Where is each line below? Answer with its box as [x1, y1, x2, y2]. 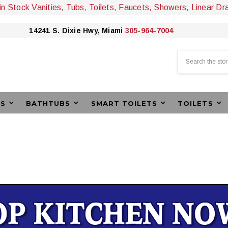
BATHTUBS [25, 99, 71, 107]
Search [178, 51, 198, 59]
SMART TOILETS [91, 99, 158, 107]
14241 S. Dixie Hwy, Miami [29, 26, 125, 35]
